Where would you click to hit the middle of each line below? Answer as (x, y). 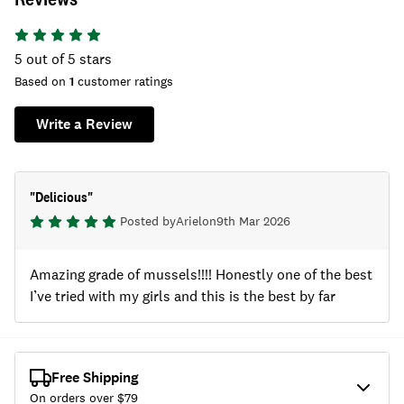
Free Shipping (95, 377)
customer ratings (125, 81)
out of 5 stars (69, 59)
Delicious (61, 197)
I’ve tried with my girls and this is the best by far (183, 296)
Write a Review (84, 124)
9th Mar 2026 (253, 221)
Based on (42, 81)
